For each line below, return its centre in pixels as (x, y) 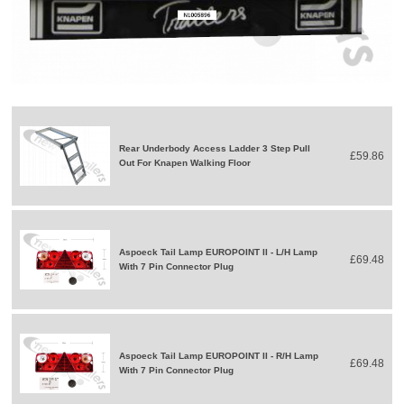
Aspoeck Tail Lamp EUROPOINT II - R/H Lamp (219, 355)
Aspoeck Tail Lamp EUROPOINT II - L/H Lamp (219, 252)
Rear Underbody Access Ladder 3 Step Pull (215, 148)
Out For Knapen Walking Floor (185, 162)
